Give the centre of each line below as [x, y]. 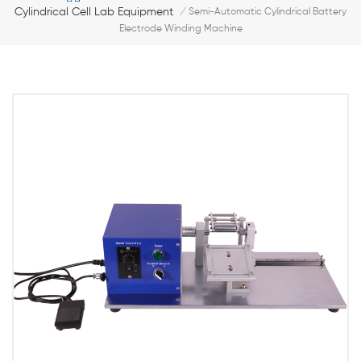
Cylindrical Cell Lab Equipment [94, 12]
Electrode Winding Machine [180, 29]
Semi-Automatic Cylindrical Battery [268, 12]
